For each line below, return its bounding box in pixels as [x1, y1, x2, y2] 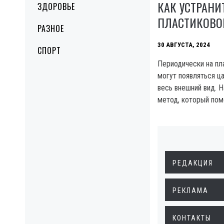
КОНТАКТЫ [172, 213, 211, 222]
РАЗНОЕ [37, 22, 64, 34]
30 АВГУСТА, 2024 [157, 40, 210, 48]
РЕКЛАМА [172, 186, 208, 194]
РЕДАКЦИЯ [172, 158, 213, 167]
